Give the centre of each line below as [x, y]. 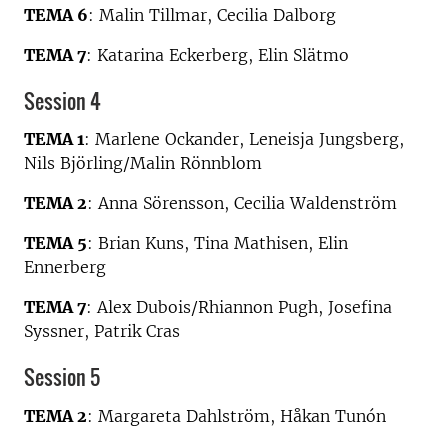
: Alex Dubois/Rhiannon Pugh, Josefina [239, 307]
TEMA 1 [54, 139]
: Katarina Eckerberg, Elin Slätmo [217, 54]
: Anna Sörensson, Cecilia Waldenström [242, 203]
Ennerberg [67, 267]
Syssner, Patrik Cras [102, 331]
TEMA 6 [56, 14]
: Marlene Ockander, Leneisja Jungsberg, [244, 139]
